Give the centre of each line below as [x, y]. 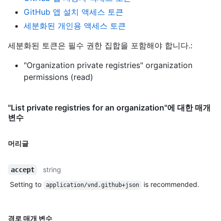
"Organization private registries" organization [108, 65]
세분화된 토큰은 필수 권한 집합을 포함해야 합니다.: [100, 46]
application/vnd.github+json [92, 185]
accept [22, 170]
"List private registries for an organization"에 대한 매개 [109, 108]
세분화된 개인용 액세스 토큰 [75, 26]
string [52, 170]
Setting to [27, 184]
